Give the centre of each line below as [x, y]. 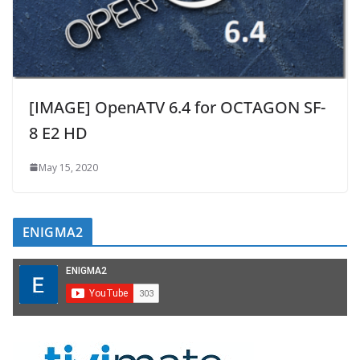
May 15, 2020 [68, 167]
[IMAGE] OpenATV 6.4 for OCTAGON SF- [177, 107]
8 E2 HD [58, 133]
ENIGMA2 [53, 232]
